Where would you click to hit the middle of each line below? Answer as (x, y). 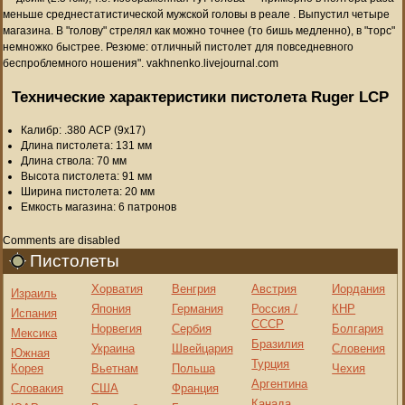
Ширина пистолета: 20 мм (88, 191)
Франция (195, 388)
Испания (34, 313)
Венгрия (193, 288)
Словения (359, 348)
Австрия (274, 288)
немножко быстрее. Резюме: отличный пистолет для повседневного (178, 47)
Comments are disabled (61, 240)
